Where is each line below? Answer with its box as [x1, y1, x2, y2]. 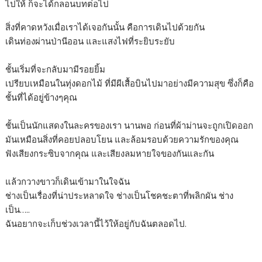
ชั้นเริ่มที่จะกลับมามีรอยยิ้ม [5, 63, 106, 75]
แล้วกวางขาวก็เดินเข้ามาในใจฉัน [5, 175, 130, 188]
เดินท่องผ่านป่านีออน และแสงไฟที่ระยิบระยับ [5, 35, 175, 47]
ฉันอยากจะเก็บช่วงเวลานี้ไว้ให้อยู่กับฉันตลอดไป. [5, 218, 187, 230]
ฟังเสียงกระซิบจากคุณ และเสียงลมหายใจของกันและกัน [5, 147, 215, 160]
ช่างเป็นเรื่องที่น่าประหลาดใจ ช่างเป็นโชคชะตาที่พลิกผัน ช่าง [5, 189, 234, 202]
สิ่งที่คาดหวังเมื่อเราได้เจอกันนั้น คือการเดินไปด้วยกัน [5, 21, 205, 33]
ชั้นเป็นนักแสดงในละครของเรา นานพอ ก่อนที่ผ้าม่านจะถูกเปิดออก [5, 119, 254, 132]
